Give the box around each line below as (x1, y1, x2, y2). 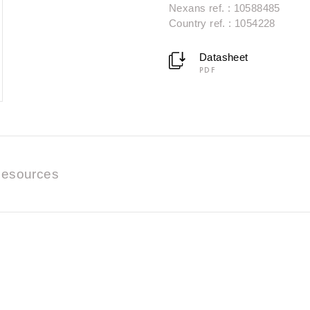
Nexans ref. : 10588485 (169, 2, 280, 15)
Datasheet (199, 51, 248, 64)
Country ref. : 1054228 (169, 17, 275, 30)
